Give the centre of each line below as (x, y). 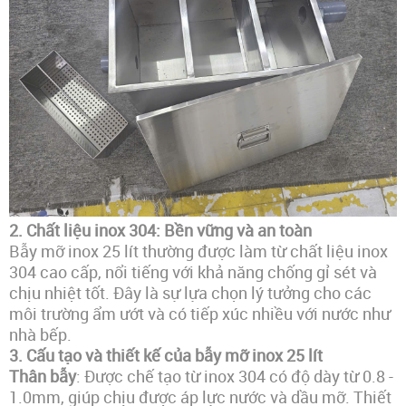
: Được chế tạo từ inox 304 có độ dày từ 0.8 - (235, 377)
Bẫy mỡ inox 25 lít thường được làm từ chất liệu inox (198, 251)
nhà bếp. (40, 335)
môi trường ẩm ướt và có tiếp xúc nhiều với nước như (200, 314)
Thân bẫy (43, 377)
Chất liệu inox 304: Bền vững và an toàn (169, 231)
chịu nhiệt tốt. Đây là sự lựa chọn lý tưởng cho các (190, 293)
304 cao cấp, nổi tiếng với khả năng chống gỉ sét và (193, 272)
